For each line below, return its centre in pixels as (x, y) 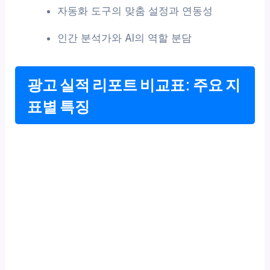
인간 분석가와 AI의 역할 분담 (124, 38)
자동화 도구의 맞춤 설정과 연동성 (135, 11)
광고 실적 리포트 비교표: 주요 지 (134, 84)
